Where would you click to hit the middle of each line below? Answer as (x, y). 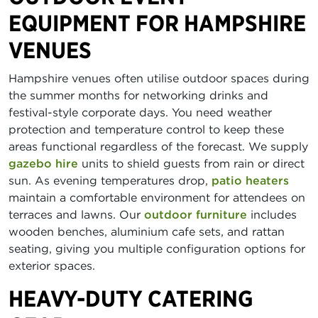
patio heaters (250, 180)
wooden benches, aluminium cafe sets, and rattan (147, 231)
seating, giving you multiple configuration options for (157, 248)
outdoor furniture (196, 214)
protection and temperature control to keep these (146, 129)
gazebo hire (43, 163)
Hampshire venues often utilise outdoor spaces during (159, 78)
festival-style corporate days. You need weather (140, 112)
